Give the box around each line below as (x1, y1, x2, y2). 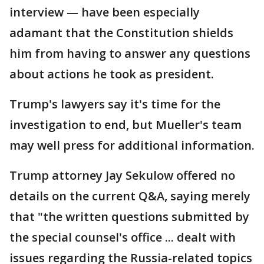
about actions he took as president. (9, 66, 214, 82)
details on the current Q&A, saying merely (9, 188, 250, 204)
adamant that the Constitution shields (9, 25, 233, 41)
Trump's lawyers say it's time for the (9, 96, 220, 112)
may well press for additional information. (9, 137, 255, 153)
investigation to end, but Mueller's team (9, 117, 242, 133)
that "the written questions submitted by (9, 209, 249, 225)
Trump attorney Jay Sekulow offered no (9, 167, 235, 183)
